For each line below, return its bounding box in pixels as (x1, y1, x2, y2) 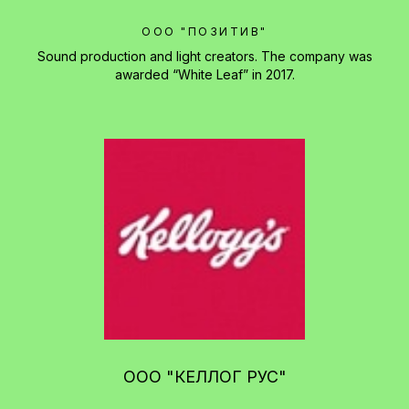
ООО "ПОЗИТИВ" (142, 25, 267, 39)
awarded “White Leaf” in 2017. (114, 67, 295, 83)
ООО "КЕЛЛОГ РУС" (122, 367, 287, 387)
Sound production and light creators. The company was (37, 48, 372, 65)
